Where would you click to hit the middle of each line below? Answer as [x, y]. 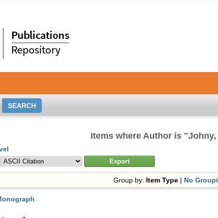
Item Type [162, 180]
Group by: [130, 180]
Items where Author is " [139, 136]
